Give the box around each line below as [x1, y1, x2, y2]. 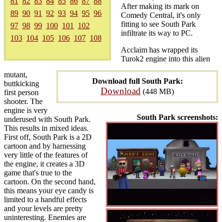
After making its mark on [121, 2, 199, 10]
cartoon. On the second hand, [4, 177, 96, 186]
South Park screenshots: [137, 113, 218, 121]
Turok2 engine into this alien [121, 55, 210, 63]
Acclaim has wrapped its [121, 46, 198, 54]
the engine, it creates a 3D [4, 160, 85, 168]
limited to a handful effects [4, 195, 87, 204]
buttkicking [4, 79, 39, 88]
